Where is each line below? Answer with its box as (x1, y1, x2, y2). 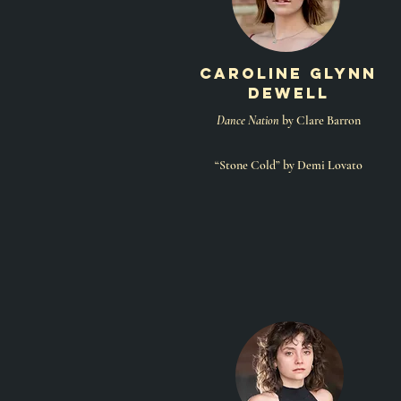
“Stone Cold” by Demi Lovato (214, 158, 363, 173)
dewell (247, 83, 329, 103)
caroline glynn (200, 64, 377, 83)
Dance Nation (216, 113, 279, 128)
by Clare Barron (278, 113, 361, 128)
